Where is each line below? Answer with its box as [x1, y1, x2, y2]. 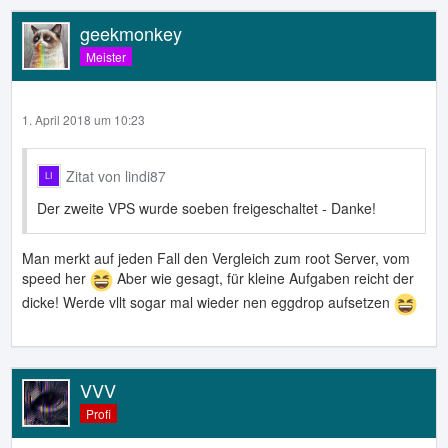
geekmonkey [80, 19, 182, 46]
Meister [86, 48, 126, 66]
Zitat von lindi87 [66, 165, 166, 186]
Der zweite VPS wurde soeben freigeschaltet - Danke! [37, 197, 376, 218]
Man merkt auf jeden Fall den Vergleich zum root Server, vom [22, 247, 410, 268]
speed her [22, 267, 90, 288]
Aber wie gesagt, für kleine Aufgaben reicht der [113, 267, 414, 288]
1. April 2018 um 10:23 [22, 110, 145, 128]
